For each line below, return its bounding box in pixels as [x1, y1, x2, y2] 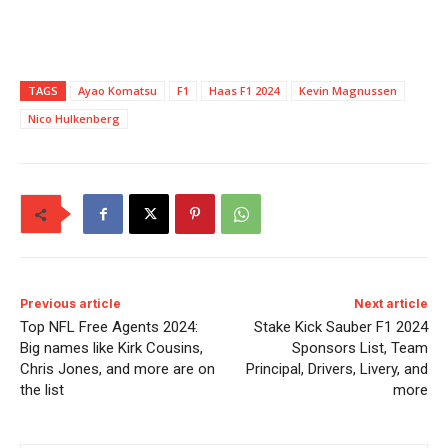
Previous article [20, 296, 121, 312]
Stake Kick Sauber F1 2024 [253, 318, 428, 337]
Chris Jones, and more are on [20, 360, 215, 379]
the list [20, 381, 64, 400]
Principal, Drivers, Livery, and [245, 360, 428, 379]
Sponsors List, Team [291, 339, 428, 358]
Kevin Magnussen [299, 83, 397, 99]
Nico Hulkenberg [28, 111, 120, 127]
